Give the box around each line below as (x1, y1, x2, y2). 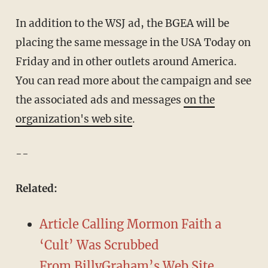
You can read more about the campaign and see (15, 74, 251, 87)
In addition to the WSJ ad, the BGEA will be (15, 16, 229, 30)
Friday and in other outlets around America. (15, 54, 237, 68)
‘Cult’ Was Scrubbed (39, 237, 159, 252)
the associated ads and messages (15, 93, 184, 106)
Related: (15, 181, 57, 195)
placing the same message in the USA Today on (15, 35, 251, 49)
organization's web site (15, 112, 132, 126)
